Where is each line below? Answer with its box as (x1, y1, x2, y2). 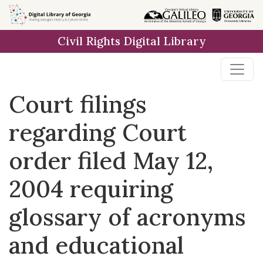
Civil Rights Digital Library (58, 34, 205, 48)
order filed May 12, (9, 146, 213, 176)
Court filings (9, 89, 147, 119)
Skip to (15, 9, 43, 20)
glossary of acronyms (9, 202, 246, 232)
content (15, 37, 46, 48)
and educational (9, 230, 184, 260)
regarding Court (9, 117, 187, 147)
